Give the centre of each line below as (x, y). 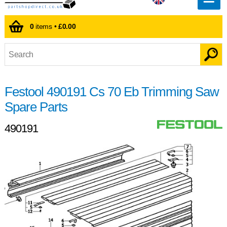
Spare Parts (36, 107)
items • (46, 27)
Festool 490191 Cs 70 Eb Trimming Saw (111, 91)
